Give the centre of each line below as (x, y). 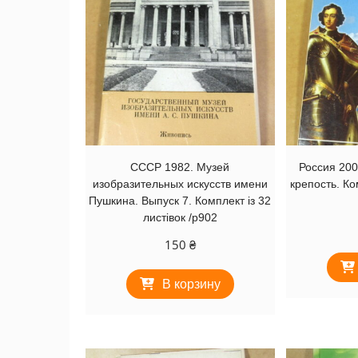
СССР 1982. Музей (180, 167)
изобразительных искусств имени (180, 184)
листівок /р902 (180, 218)
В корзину (191, 284)
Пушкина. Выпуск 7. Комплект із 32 (180, 201)
